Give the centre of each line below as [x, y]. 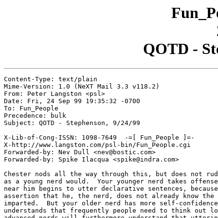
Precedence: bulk [35, 116]
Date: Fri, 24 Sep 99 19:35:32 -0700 [72, 101]
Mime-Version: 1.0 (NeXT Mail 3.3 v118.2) [82, 87]
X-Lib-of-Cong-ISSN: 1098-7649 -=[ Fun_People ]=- [99, 138]
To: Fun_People [31, 109]
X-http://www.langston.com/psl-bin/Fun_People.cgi [97, 145]
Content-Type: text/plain [51, 79]
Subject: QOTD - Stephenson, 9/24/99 [72, 123]
